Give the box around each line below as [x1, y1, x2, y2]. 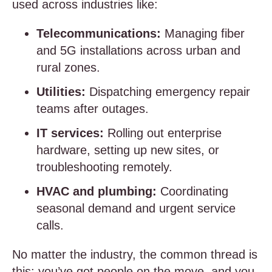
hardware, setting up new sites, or [36, 143, 219, 157]
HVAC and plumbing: [36, 185, 157, 198]
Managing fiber [161, 27, 245, 40]
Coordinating [157, 185, 228, 198]
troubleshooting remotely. [36, 160, 172, 174]
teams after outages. [36, 102, 149, 115]
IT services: [36, 126, 104, 140]
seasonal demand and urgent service [36, 202, 236, 215]
